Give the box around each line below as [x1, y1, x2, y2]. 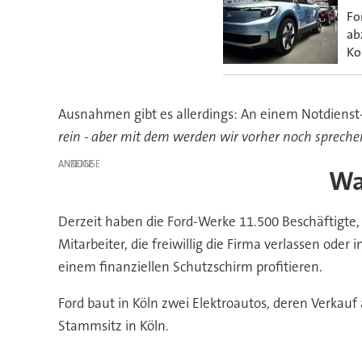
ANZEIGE [57, 158, 94, 171]
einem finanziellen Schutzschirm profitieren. [57, 257, 322, 276]
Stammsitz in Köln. [57, 316, 169, 335]
